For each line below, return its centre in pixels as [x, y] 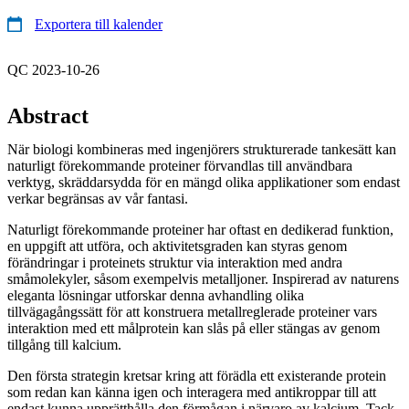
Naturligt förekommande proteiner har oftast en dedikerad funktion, [200, 229]
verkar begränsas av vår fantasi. [98, 198]
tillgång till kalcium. [64, 344]
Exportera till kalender [99, 24]
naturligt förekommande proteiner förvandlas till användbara [180, 165]
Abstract [48, 115]
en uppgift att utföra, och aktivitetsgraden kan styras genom [177, 246]
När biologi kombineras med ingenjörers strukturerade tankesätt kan [202, 149]
